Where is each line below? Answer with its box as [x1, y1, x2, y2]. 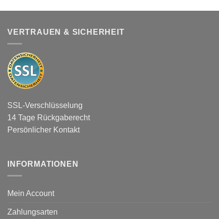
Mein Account [7, 189, 54, 198]
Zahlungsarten [7, 208, 58, 217]
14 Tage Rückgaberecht [7, 113, 90, 122]
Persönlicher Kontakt [7, 125, 80, 134]
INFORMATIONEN [7, 159, 79, 168]
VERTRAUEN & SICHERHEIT [7, 27, 125, 36]
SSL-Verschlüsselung [7, 101, 83, 109]
